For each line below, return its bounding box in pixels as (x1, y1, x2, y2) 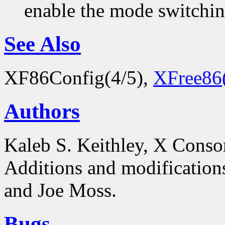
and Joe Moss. (4, 179, 117, 201)
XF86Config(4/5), (4, 67, 153, 89)
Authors (4, 99, 80, 123)
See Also (4, 32, 81, 56)
